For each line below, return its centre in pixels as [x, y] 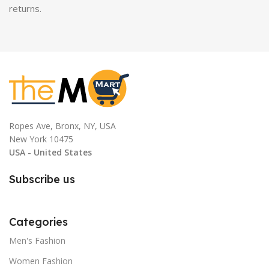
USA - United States [50, 153]
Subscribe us [42, 180]
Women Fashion [41, 261]
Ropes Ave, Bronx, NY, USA [62, 126]
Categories [38, 222]
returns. [25, 8]
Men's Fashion [37, 241]
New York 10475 [41, 139]
